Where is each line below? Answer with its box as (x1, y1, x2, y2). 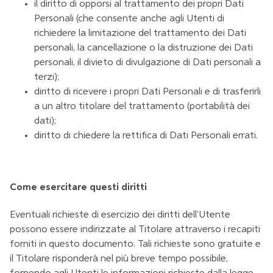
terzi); (34, 72, 59, 82)
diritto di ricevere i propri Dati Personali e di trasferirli (34, 87, 261, 97)
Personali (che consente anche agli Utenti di (34, 13, 224, 24)
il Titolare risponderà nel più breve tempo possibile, (10, 254, 228, 264)
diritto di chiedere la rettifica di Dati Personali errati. (34, 130, 258, 141)
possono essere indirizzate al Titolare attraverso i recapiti (10, 225, 260, 235)
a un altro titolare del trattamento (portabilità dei (34, 101, 250, 112)
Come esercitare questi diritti (10, 182, 147, 193)
